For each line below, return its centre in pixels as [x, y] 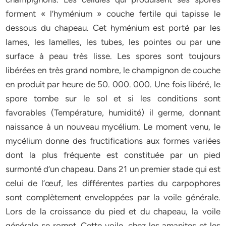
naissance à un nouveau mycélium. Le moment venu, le [113, 127]
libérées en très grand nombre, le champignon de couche [113, 70]
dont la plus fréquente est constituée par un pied [113, 155]
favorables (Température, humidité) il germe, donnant [113, 112]
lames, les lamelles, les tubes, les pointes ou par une [113, 42]
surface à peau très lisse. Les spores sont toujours [113, 56]
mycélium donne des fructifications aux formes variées [113, 141]
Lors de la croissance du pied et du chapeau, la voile [113, 211]
